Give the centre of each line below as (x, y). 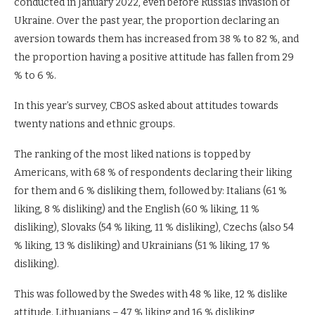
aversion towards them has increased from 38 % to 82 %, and (156, 39)
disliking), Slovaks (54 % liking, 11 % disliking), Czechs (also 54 (154, 227)
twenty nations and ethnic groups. (96, 124)
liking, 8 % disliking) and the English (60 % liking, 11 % (137, 209)
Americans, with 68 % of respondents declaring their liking (153, 172)
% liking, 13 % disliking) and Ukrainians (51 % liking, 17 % (142, 245)
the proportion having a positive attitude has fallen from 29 (154, 57)
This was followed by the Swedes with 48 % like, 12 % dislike (151, 294)
